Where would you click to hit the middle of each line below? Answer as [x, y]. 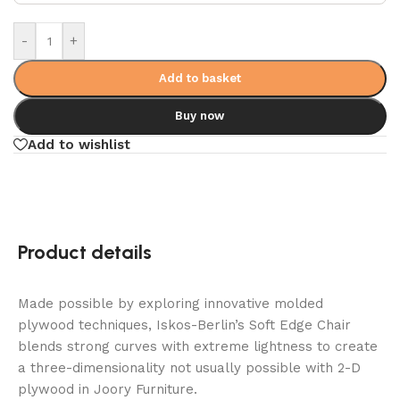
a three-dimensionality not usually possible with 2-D [189, 368]
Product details [85, 253]
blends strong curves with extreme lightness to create [198, 347]
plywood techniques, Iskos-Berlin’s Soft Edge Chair [184, 325]
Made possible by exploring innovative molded [171, 304]
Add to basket [200, 78]
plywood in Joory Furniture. [110, 390]
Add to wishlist [79, 144]
